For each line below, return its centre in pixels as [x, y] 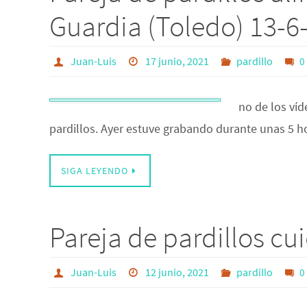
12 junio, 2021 [177, 272]
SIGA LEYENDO [95, 171]
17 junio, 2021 [177, 61]
